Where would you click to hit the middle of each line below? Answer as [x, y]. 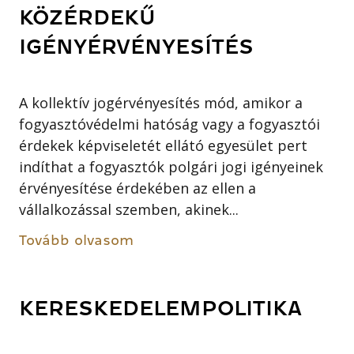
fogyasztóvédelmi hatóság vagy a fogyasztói [170, 124]
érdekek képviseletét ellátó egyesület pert [164, 145]
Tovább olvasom [77, 240]
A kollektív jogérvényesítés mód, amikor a [161, 102]
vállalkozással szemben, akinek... [129, 209]
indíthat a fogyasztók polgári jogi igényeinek [171, 166]
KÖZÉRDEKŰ [88, 17]
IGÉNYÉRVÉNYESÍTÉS [137, 47]
